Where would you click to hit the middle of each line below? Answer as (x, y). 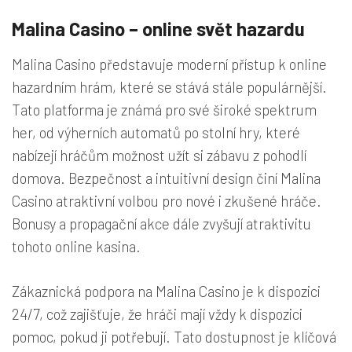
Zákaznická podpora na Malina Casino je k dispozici (166, 291)
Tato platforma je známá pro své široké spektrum (164, 109)
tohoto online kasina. (76, 246)
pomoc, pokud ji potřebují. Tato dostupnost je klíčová (174, 336)
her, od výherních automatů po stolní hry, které (156, 132)
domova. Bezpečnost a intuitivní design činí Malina (166, 178)
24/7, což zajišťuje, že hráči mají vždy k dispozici (157, 313)
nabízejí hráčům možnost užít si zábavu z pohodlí (159, 155)
